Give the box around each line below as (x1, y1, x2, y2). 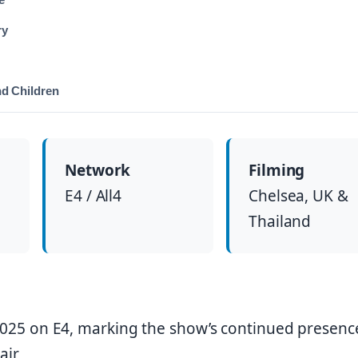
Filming (249, 160, 305, 181)
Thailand (249, 211, 312, 233)
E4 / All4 (65, 185, 122, 207)
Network (65, 160, 131, 181)
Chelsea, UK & (249, 185, 348, 207)
